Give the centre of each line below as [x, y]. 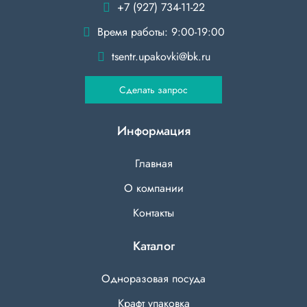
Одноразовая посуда [153, 279]
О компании [153, 188]
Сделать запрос [153, 90]
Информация [153, 131]
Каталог [153, 246]
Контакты [153, 213]
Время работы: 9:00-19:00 [161, 32]
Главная [153, 164]
